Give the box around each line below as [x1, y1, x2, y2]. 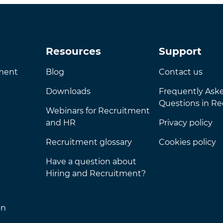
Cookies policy [159, 137, 216, 147]
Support [159, 45, 202, 57]
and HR [45, 118, 76, 127]
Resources [45, 45, 101, 57]
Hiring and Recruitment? [45, 169, 146, 178]
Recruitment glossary [45, 137, 132, 147]
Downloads [45, 87, 91, 96]
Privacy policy [159, 118, 213, 127]
